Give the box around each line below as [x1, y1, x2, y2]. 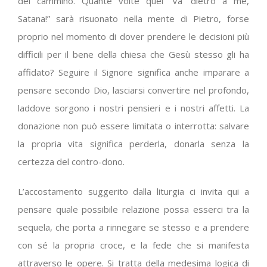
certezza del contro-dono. [18, 156, 125, 167]
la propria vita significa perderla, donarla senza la [18, 138, 249, 150]
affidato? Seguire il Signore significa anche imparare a [18, 66, 249, 78]
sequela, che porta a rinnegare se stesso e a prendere [18, 221, 249, 233]
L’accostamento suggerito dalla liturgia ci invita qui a [18, 185, 249, 197]
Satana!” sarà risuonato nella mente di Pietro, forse [18, 13, 249, 24]
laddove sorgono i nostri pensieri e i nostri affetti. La [18, 102, 249, 114]
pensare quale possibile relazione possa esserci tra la [18, 203, 249, 215]
